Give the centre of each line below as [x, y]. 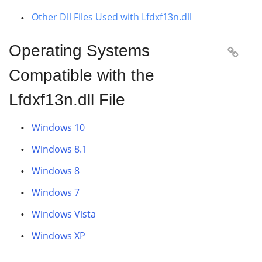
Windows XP [58, 236]
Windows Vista [64, 214]
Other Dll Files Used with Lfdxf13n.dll [112, 17]
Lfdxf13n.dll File [67, 100]
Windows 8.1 [59, 149]
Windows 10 [58, 127]
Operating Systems [79, 51]
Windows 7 [56, 192]
